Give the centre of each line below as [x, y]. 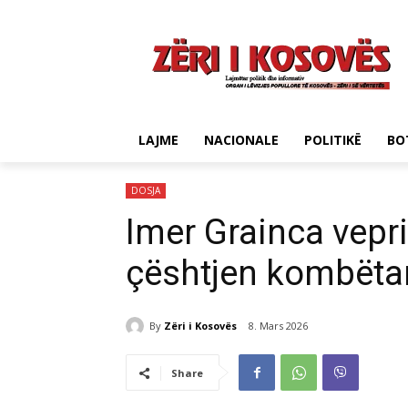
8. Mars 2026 [278, 326]
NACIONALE [241, 140]
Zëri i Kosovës [200, 325]
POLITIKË [333, 140]
